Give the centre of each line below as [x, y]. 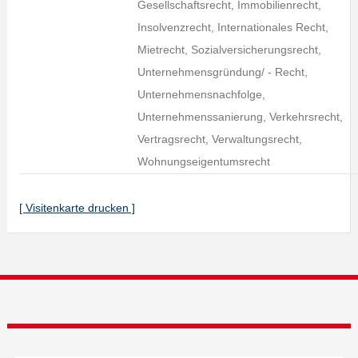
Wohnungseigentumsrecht [203, 161]
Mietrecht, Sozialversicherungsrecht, [229, 50]
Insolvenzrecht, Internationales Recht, [233, 27]
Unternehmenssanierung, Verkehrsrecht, [240, 117]
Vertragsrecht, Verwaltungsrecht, [219, 139]
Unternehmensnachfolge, [201, 94]
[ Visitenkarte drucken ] [77, 208]
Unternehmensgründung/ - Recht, [222, 72]
